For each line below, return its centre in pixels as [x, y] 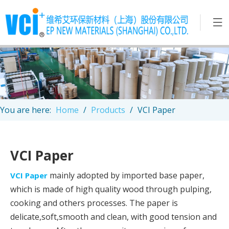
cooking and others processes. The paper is [94, 203]
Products [108, 110]
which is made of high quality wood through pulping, [111, 189]
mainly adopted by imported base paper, [126, 175]
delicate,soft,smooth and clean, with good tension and [113, 216]
